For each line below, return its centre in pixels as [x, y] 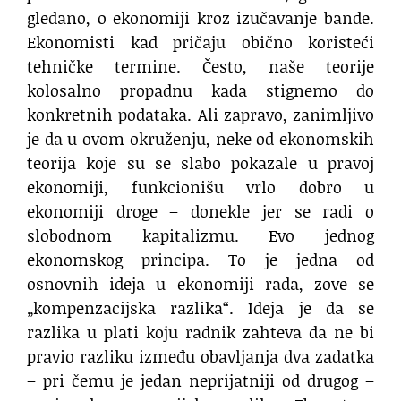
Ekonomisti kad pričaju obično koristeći [200, 43]
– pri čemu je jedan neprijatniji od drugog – [200, 381]
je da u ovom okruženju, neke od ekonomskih [200, 139]
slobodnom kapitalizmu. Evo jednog [200, 236]
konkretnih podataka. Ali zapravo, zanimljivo [200, 115]
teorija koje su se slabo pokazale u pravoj [200, 163]
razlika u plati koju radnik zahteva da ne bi [200, 333]
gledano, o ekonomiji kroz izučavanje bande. [200, 18]
